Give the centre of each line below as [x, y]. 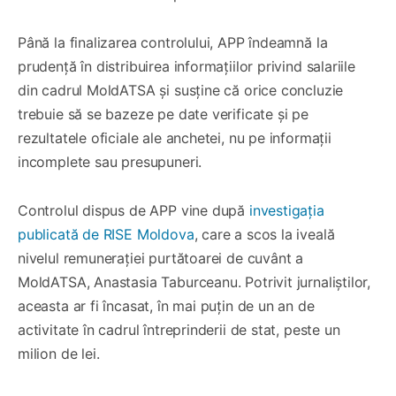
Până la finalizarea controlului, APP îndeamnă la [173, 42]
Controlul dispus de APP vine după [133, 210]
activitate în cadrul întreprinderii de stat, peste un [179, 329]
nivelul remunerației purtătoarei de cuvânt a [161, 258]
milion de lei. [59, 353]
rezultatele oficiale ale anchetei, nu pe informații [175, 137]
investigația [286, 210]
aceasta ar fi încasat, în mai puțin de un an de [166, 305]
